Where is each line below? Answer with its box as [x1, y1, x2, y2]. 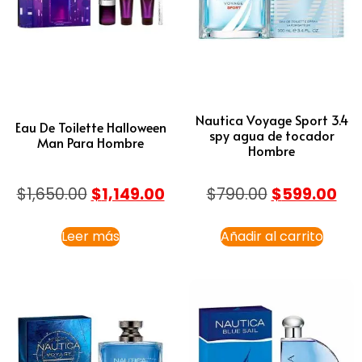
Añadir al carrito [220, 226, 323, 246]
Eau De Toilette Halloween [15, 118, 166, 137]
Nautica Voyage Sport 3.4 [195, 110, 348, 128]
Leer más [61, 226, 120, 246]
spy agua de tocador [208, 125, 335, 144]
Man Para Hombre [37, 133, 144, 152]
